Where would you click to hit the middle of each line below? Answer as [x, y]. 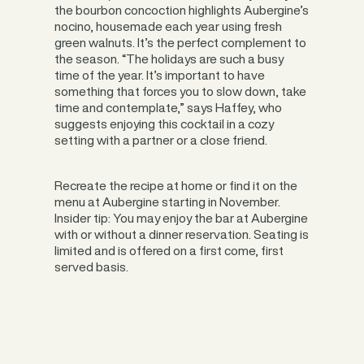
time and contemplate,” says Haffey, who [169, 108]
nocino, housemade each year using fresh [169, 27]
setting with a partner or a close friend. [166, 141]
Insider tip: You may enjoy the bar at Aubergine [182, 218]
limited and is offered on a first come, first [169, 250]
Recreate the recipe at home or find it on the [176, 185]
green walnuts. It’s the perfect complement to [181, 43]
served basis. [92, 266]
